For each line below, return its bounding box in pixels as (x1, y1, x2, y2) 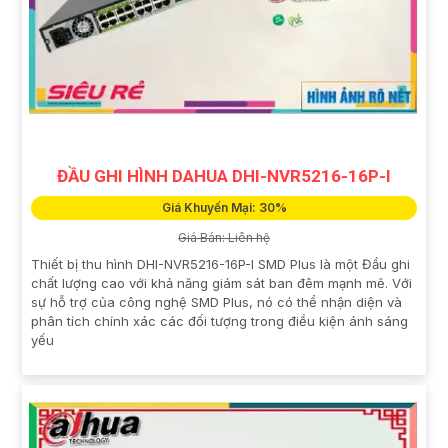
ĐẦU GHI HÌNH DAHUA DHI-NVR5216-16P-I (57, 165, 391, 186)
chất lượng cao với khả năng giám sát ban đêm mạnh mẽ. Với (31, 274, 412, 291)
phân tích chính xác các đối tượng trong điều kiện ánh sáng (31, 312, 408, 329)
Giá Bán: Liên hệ (178, 229, 270, 245)
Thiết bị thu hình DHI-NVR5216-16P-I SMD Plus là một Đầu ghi (31, 255, 410, 272)
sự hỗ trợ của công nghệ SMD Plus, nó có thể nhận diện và (31, 293, 402, 310)
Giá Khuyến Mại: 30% (161, 199, 287, 215)
